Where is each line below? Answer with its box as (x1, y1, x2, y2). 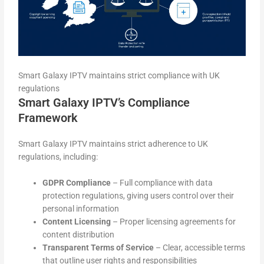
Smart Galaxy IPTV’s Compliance (18, 95, 190, 110)
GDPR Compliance (42, 178, 111, 188)
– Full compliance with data (111, 178, 213, 188)
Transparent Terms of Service (42, 243, 154, 253)
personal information (42, 204, 120, 214)
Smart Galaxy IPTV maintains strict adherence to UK (18, 139, 209, 149)
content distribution (42, 230, 115, 240)
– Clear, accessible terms (154, 243, 246, 253)
